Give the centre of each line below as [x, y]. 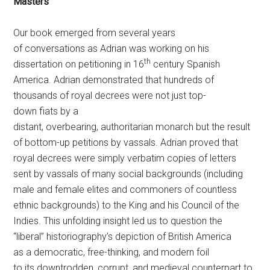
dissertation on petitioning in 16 [79, 64]
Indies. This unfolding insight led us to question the [118, 221]
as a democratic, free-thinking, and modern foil [111, 252]
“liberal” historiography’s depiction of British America [123, 237]
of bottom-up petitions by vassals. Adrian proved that [126, 143]
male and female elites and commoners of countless [125, 190]
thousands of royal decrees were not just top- [110, 96]
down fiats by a [46, 111]
